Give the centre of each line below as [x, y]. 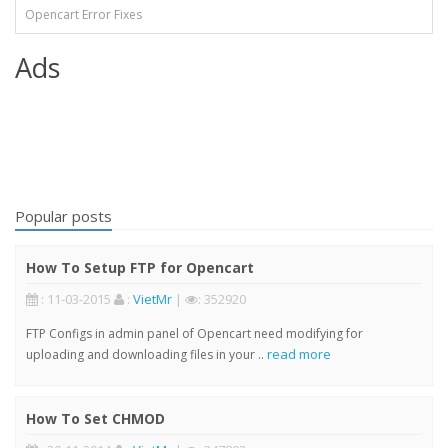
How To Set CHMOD [95, 419]
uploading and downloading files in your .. [146, 355]
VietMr [152, 299]
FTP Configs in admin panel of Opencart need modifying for [194, 334]
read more [299, 354]
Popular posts [63, 216]
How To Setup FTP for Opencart [140, 268]
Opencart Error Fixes [83, 15]
